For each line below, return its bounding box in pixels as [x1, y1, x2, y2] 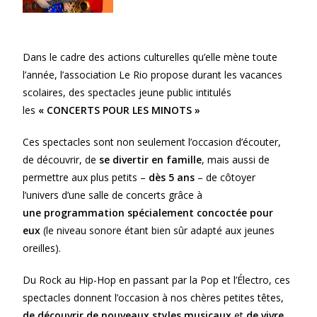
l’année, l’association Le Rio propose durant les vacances [23, 68, 283, 82]
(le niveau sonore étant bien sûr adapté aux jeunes [43, 224, 275, 238]
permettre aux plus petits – [23, 171, 149, 185]
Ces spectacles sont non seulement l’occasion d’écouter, [23, 135, 282, 149]
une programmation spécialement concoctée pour [23, 206, 274, 220]
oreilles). [23, 241, 62, 255]
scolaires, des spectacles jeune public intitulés [23, 86, 232, 100]
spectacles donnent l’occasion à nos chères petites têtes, [23, 291, 284, 305]
